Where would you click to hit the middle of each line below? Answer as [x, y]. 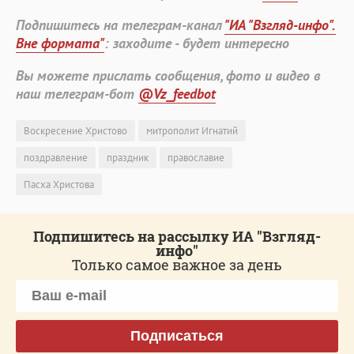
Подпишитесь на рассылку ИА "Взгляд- [177, 236]
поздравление [56, 157]
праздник [128, 157]
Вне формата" [60, 43]
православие [196, 157]
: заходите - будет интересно [197, 43]
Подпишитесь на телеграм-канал [120, 24]
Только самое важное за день [177, 264]
